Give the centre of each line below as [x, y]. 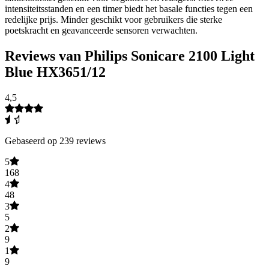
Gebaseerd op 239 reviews [55, 141]
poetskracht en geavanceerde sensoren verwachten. [101, 30]
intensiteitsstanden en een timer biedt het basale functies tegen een [129, 8]
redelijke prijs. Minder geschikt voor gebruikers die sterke [113, 19]
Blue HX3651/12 [55, 72]
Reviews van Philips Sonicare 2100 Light [130, 56]
